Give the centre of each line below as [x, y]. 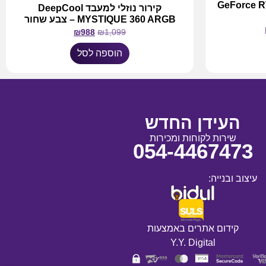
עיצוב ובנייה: [233, 178]
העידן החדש [193, 123]
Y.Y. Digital [193, 243]
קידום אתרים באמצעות [193, 229]
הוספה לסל [100, 53]
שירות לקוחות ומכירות [193, 138]
